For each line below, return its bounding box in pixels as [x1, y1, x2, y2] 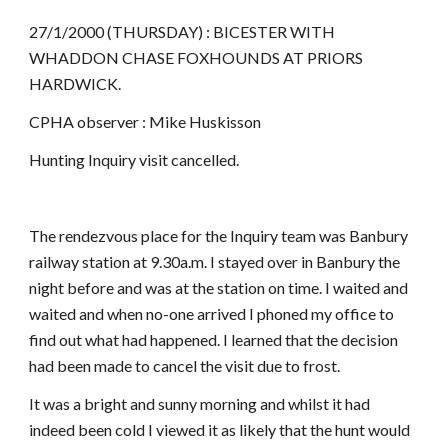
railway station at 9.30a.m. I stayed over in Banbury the [29, 252, 401, 271]
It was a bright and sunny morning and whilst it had [29, 394, 371, 413]
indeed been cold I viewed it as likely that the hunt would [29, 420, 411, 439]
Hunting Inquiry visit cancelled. [29, 150, 240, 169]
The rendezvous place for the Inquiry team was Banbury [29, 226, 409, 245]
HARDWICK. [29, 74, 122, 93]
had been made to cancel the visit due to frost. [29, 356, 341, 375]
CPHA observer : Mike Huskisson [29, 112, 262, 131]
